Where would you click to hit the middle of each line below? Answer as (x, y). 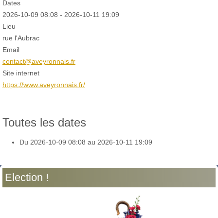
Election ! (27, 177)
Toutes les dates (44, 122)
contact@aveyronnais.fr (39, 61)
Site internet (21, 73)
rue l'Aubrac (21, 38)
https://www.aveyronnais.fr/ (44, 84)
